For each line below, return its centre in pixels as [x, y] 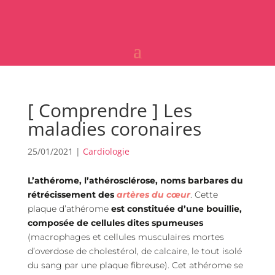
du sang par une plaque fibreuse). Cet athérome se [135, 265]
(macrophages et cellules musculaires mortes [126, 237]
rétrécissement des [72, 195]
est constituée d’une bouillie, [176, 209]
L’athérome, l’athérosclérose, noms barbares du [135, 180]
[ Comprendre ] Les [110, 110]
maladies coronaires [114, 129]
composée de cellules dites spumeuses [115, 223]
